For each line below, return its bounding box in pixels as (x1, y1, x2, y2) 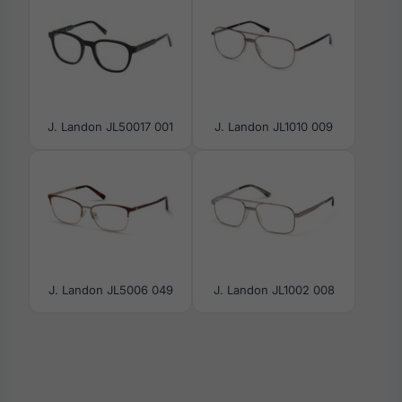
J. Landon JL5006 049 (48, 283, 173, 297)
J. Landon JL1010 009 (214, 119, 333, 134)
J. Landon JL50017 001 (48, 119, 173, 134)
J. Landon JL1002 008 (213, 283, 335, 297)
